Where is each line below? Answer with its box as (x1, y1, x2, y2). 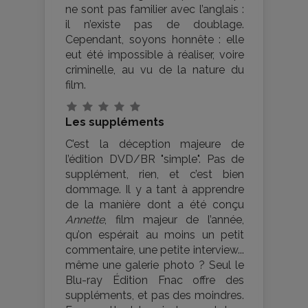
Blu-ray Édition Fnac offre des (65, 274, 244, 287)
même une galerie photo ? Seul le (65, 258, 244, 272)
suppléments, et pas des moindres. (65, 289, 244, 302)
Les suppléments (65, 115, 164, 129)
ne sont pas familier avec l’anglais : (65, 3, 244, 16)
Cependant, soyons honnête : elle (65, 33, 244, 47)
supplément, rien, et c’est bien (65, 168, 244, 181)
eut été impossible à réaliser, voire (65, 48, 244, 62)
